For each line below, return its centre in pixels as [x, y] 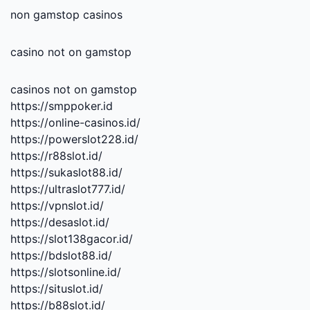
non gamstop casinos [66, 14]
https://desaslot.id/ [60, 222]
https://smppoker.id [62, 106]
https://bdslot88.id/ [61, 255]
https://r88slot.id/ [56, 155]
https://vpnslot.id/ [57, 205]
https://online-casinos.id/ [75, 122]
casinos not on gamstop [74, 89]
